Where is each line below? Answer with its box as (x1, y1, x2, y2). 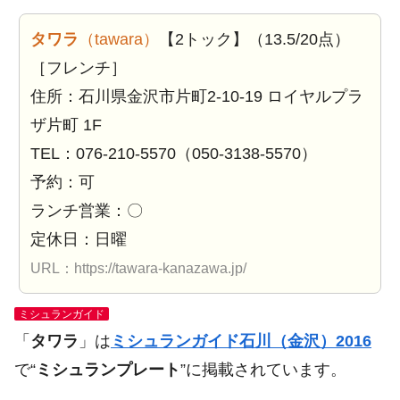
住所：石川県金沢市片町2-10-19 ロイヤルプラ (30, 87, 363, 105)
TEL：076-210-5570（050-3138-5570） (30, 145, 317, 162)
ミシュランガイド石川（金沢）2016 (111, 332, 371, 350)
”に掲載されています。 (180, 361, 346, 379)
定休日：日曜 (30, 230, 127, 248)
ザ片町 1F (30, 116, 102, 134)
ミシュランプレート (36, 361, 180, 379)
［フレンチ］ (30, 59, 127, 77)
